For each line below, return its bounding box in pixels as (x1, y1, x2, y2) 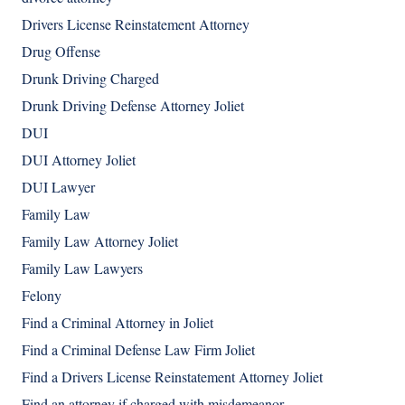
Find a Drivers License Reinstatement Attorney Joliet (22, 367, 323, 387)
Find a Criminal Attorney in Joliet (22, 313, 213, 333)
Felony (22, 286, 61, 306)
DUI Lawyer (22, 177, 95, 197)
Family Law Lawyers (22, 259, 143, 278)
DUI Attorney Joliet (22, 150, 136, 170)
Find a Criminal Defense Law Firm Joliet (22, 340, 255, 360)
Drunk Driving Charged (22, 69, 159, 89)
